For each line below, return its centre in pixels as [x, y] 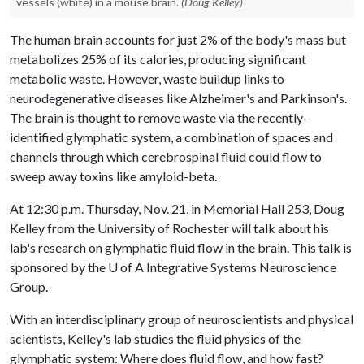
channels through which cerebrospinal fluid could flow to [166, 156]
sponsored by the [59, 267]
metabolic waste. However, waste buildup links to [147, 78]
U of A [126, 267]
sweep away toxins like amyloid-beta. [113, 176]
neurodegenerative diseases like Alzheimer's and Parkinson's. [178, 98]
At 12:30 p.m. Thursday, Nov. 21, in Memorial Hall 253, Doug [177, 208]
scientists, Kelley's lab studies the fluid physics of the [155, 338]
